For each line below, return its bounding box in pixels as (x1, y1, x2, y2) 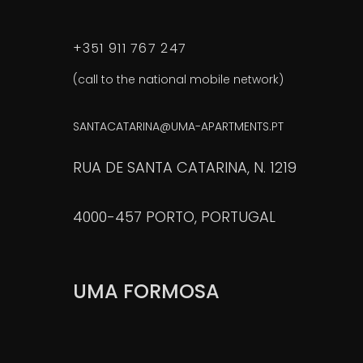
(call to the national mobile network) (72, 70, 284, 88)
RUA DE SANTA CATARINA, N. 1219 (72, 156, 297, 177)
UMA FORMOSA (72, 277, 220, 305)
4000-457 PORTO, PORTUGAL (72, 206, 275, 227)
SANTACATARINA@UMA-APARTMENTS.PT (72, 117, 284, 135)
